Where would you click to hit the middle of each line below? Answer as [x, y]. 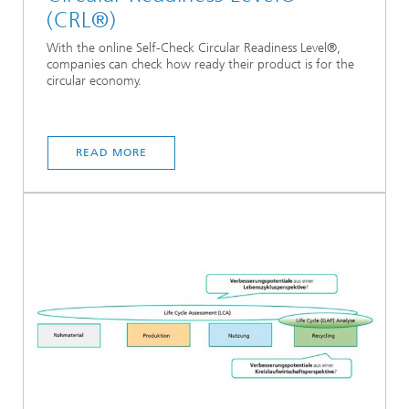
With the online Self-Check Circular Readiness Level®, [194, 47]
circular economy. [94, 80]
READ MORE [111, 152]
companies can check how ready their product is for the [200, 64]
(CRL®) [82, 20]
